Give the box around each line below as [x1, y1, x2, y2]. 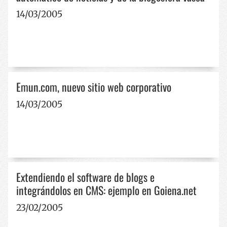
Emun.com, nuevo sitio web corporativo [16, 78, 171, 95]
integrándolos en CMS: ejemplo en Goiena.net [16, 181, 197, 198]
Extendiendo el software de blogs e [16, 168, 155, 185]
